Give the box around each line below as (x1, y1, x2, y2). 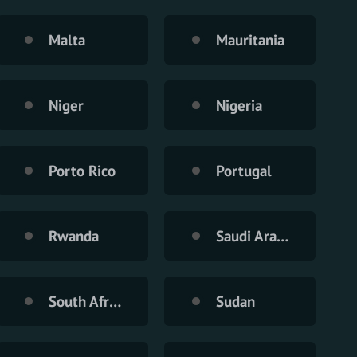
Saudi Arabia (277, 226, 288, 245)
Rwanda (49, 226, 99, 245)
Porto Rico (49, 160, 116, 180)
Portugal (216, 160, 272, 180)
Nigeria (216, 95, 262, 115)
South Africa (109, 291, 121, 311)
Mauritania (216, 29, 284, 49)
